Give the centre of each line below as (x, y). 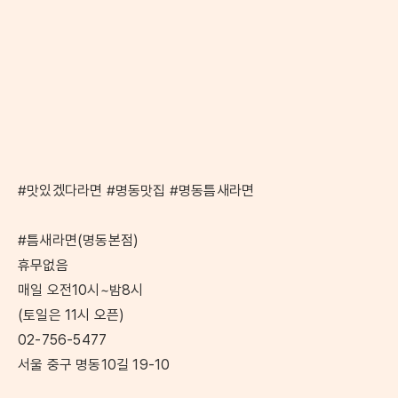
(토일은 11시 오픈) (72, 314)
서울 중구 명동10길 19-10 (94, 364)
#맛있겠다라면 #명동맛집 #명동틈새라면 (136, 190)
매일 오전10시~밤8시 (81, 290)
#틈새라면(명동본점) (79, 240)
